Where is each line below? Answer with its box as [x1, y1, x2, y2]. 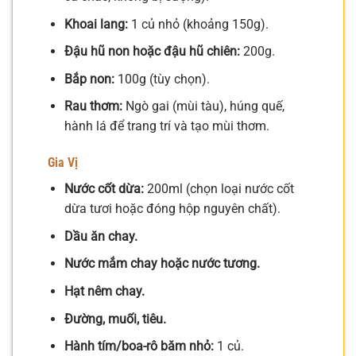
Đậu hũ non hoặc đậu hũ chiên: [64, 44, 240, 60]
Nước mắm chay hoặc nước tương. [64, 256, 260, 272]
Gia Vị [48, 155, 78, 171]
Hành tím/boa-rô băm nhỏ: [64, 339, 214, 354]
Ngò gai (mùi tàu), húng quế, [122, 99, 284, 114]
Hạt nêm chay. [64, 283, 145, 299]
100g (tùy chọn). [114, 71, 210, 87]
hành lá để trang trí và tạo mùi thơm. [64, 118, 269, 134]
